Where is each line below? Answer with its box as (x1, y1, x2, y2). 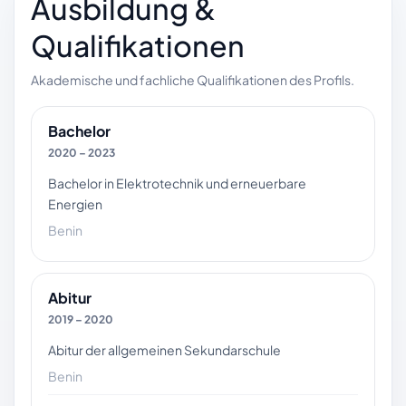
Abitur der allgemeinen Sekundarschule (48, 341, 281, 358)
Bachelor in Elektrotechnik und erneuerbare (48, 174, 306, 191)
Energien (48, 195, 102, 212)
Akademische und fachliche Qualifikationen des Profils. (31, 71, 354, 88)
